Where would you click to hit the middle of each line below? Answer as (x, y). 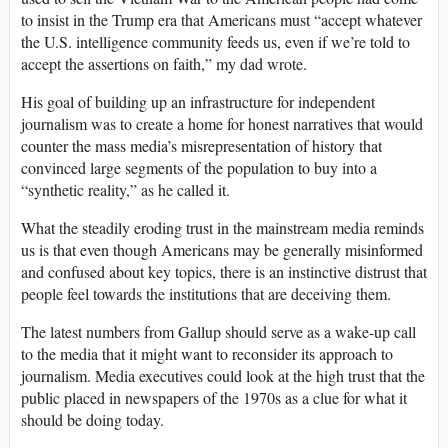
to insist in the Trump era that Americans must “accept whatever (221, 19)
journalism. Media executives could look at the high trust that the (223, 375)
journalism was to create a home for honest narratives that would (222, 123)
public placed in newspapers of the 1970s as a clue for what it (214, 397)
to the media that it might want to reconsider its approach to (207, 353)
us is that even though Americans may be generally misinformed (222, 249)
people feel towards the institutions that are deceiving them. (206, 293)
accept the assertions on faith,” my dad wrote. (164, 63)
